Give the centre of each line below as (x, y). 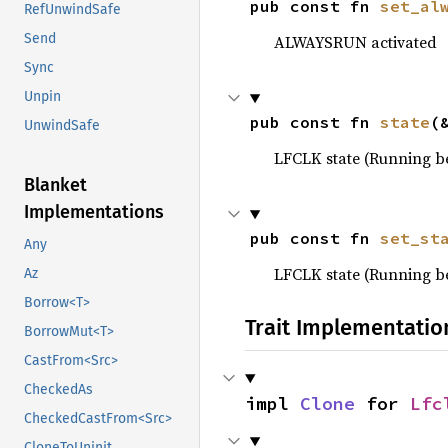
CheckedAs (58, 390)
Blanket (55, 185)
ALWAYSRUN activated (355, 42)
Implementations (94, 212)
